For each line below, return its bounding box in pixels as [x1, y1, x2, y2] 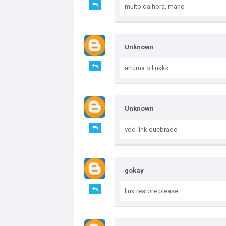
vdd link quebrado [125, 126, 178, 134]
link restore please [125, 187, 178, 195]
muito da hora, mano [125, 3, 185, 11]
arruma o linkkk [125, 64, 169, 72]
